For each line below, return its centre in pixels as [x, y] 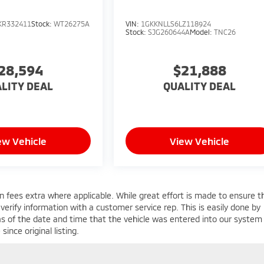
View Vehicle [200, 141]
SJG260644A [169, 32]
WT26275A [71, 23]
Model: [202, 32]
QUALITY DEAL [200, 86]
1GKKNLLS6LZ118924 [176, 23]
